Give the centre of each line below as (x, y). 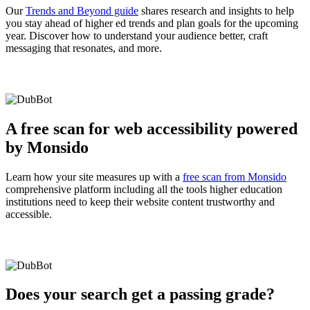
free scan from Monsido (235, 176)
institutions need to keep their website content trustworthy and (140, 201)
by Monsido (47, 147)
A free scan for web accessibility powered (152, 128)
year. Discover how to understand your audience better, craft (137, 35)
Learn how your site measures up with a (94, 176)
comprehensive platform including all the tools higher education (144, 189)
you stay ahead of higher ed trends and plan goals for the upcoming (152, 23)
